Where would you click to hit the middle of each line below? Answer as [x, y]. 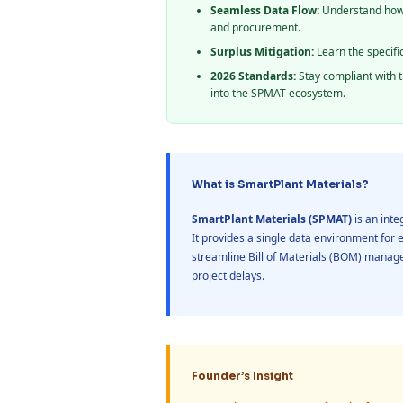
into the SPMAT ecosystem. [278, 94]
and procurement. [256, 28]
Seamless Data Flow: [265, 11]
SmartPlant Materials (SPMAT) [272, 219]
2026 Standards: [254, 76]
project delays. [228, 276]
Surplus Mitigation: [263, 52]
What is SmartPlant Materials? [281, 184]
